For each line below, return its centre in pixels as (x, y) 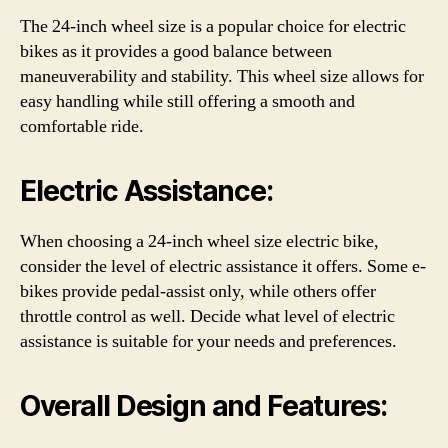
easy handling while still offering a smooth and (187, 101)
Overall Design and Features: (203, 405)
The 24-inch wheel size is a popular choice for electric (213, 26)
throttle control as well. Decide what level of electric (207, 316)
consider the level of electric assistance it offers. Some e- (223, 266)
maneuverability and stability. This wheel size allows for (222, 76)
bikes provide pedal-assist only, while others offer (198, 291)
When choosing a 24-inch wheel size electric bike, (199, 241)
